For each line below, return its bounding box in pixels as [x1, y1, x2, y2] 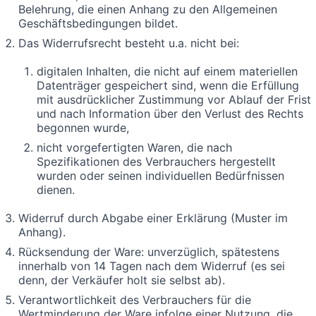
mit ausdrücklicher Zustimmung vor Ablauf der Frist [37, 92, 311, 107]
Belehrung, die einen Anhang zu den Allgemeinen [18, 1, 277, 16]
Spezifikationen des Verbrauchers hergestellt [37, 154, 276, 169]
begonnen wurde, [37, 120, 129, 135]
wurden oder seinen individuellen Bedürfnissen [37, 168, 284, 183]
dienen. [37, 182, 75, 197]
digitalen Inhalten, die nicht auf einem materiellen [37, 63, 298, 78]
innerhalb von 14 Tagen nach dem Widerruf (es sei [18, 258, 285, 273]
